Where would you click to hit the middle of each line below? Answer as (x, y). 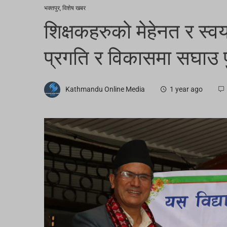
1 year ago (186, 89)
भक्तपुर (52, 8)
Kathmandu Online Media (105, 89)
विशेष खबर (74, 8)
